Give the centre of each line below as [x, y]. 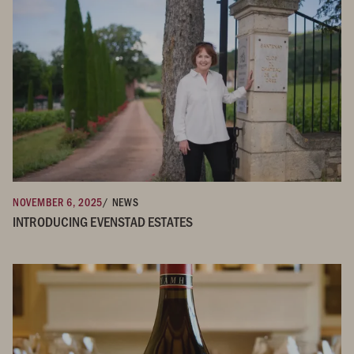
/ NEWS [121, 201]
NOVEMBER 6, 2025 [58, 201]
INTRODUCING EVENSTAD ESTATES [103, 221]
